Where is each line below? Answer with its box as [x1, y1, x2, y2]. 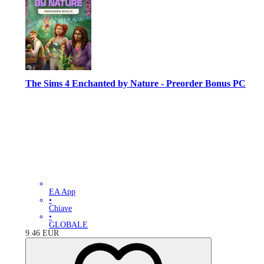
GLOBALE [49, 220, 88, 229]
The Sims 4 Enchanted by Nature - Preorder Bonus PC [25, 78, 246, 90]
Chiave [49, 203, 72, 213]
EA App [49, 187, 75, 196]
